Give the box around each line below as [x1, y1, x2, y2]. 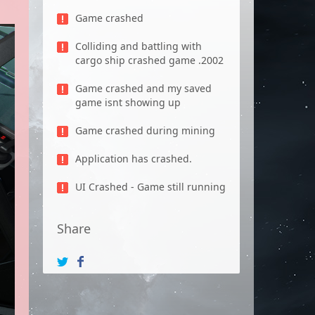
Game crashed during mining [75, 124, 215, 137]
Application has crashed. [75, 152, 192, 165]
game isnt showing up [75, 96, 181, 109]
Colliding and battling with [75, 39, 202, 53]
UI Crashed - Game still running [75, 180, 226, 193]
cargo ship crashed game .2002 [75, 53, 224, 67]
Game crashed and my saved [75, 82, 212, 95]
